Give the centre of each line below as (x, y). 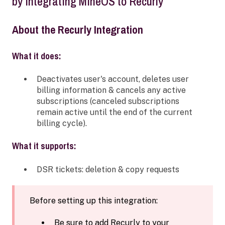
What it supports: (44, 146)
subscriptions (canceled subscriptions (108, 101)
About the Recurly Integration (79, 29)
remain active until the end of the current (115, 113)
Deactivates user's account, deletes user (113, 79)
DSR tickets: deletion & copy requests (109, 169)
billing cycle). (62, 124)
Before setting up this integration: (94, 200)
